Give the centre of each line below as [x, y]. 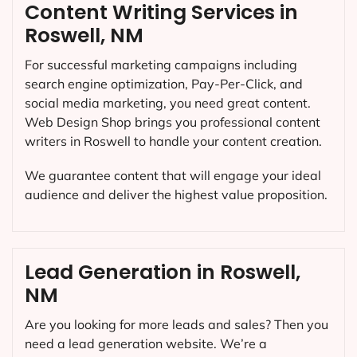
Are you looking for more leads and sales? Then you [177, 325]
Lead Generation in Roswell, [163, 273]
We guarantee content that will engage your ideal [173, 175]
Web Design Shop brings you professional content [173, 122]
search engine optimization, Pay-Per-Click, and [164, 83]
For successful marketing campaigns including [161, 64]
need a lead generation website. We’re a [146, 344]
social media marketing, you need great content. [168, 102]
